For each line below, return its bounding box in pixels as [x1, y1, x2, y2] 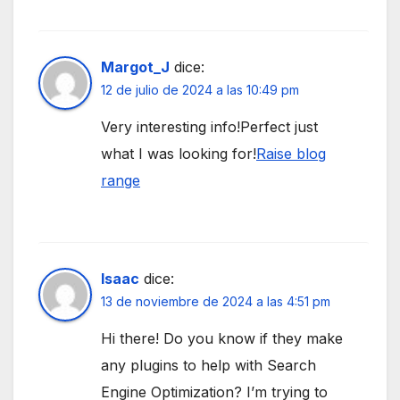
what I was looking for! [101, 145, 256, 163]
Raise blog [256, 145, 326, 163]
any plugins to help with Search [101, 355, 316, 374]
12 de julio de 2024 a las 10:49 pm [101, 82, 299, 98]
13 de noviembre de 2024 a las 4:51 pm [101, 293, 330, 309]
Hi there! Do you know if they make [101, 329, 343, 347]
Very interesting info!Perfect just [101, 118, 318, 137]
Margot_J [101, 58, 170, 77]
